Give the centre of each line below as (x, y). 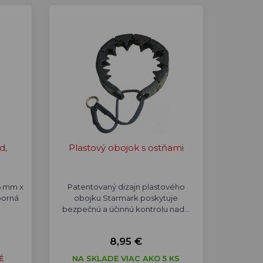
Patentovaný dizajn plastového (126, 187)
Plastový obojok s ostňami (126, 148)
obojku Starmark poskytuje (126, 198)
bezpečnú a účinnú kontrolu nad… (126, 209)
